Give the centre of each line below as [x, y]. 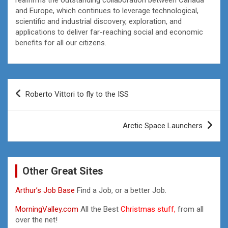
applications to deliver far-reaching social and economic [109, 32]
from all [190, 209]
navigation [37, 102]
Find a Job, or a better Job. [122, 190]
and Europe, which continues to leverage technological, [107, 10]
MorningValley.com [47, 209]
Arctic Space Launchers [163, 125]
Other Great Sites [63, 171]
